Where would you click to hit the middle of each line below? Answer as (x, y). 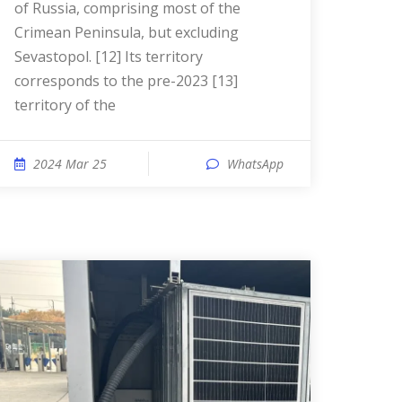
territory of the (65, 105)
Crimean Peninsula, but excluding (127, 32)
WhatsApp (255, 164)
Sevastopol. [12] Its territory (109, 57)
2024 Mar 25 (70, 164)
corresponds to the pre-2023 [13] (126, 81)
